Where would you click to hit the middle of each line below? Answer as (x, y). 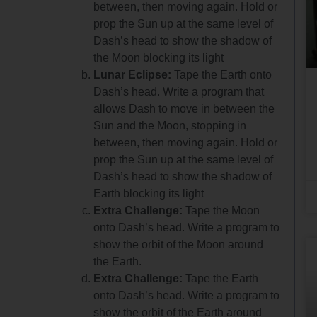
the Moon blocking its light (159, 57)
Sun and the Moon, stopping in (170, 125)
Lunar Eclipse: (133, 74)
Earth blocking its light (149, 193)
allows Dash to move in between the (184, 108)
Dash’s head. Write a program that (179, 91)
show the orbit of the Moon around (179, 244)
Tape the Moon (221, 210)
